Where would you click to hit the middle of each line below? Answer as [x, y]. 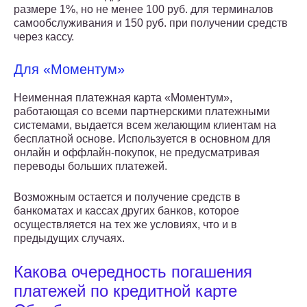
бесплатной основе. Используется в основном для [142, 139]
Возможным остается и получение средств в [127, 197]
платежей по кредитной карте [125, 291]
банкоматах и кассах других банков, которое [126, 211]
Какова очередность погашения [133, 272]
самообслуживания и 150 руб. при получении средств [151, 23]
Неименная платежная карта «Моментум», [123, 98]
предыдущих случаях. [69, 238]
